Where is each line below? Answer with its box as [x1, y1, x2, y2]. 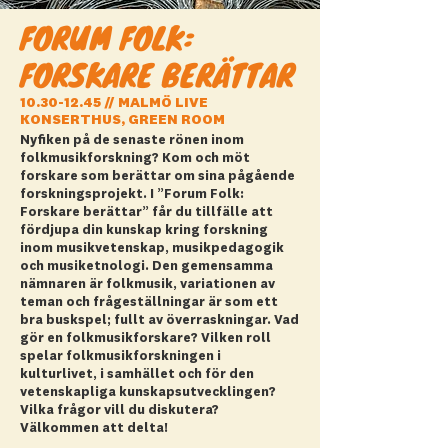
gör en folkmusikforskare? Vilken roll [20, 332, 271, 345]
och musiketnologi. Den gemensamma [20, 260, 273, 273]
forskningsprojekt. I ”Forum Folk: [20, 188, 244, 201]
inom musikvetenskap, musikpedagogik [20, 242, 284, 255]
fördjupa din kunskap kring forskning [20, 224, 268, 237]
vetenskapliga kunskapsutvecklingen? [20, 386, 279, 399]
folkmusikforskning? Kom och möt [20, 152, 250, 165]
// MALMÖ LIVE [101, 96, 208, 110]
